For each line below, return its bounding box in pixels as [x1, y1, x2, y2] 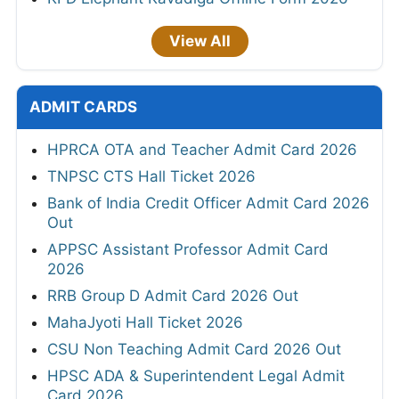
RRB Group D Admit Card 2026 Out [47, 286, 298, 305]
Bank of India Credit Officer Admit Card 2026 [47, 193, 370, 212]
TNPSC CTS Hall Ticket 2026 [47, 167, 256, 185]
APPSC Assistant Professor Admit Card [47, 240, 329, 258]
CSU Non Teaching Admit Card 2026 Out [47, 339, 341, 358]
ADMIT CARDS [29, 97, 137, 116]
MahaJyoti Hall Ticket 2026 [47, 313, 243, 331]
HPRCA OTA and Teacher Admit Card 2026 [47, 140, 357, 159]
